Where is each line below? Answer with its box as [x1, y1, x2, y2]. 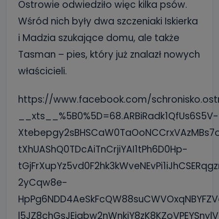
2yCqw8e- [18, 176, 67, 189]
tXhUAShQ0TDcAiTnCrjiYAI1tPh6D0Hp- [18, 143, 188, 156]
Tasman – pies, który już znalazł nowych [18, 48, 200, 61]
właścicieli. [18, 65, 67, 78]
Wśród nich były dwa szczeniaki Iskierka [18, 15, 198, 28]
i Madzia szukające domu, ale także [18, 31, 179, 44]
